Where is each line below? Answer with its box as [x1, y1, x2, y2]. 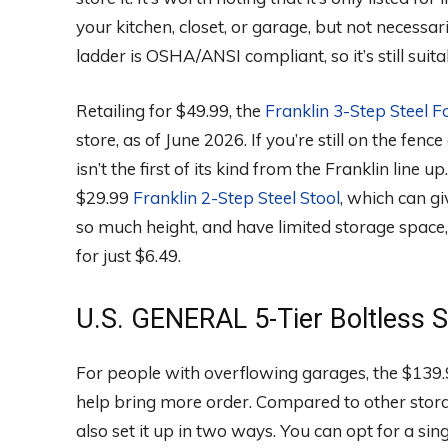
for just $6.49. [76, 245, 181, 267]
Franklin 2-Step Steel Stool [133, 187, 340, 209]
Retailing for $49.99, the [76, 100, 265, 122]
